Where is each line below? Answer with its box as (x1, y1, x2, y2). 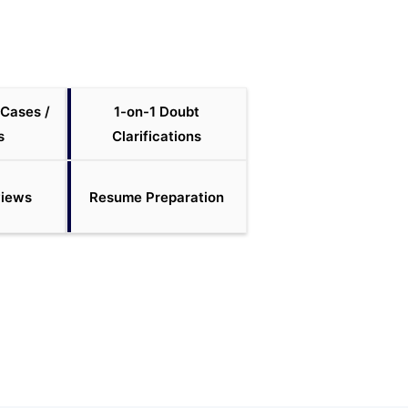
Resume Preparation (89, 188, 224, 206)
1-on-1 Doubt (114, 103, 199, 120)
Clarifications (112, 127, 201, 145)
